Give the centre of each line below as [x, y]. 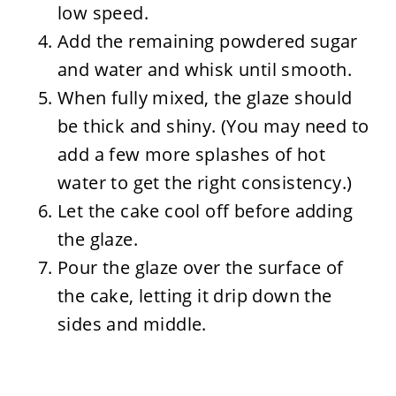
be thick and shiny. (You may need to [213, 126]
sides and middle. [132, 324]
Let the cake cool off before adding [205, 210]
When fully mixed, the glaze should [205, 97]
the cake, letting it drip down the [194, 295]
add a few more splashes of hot [191, 154]
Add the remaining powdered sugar [207, 41]
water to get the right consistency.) [205, 182]
